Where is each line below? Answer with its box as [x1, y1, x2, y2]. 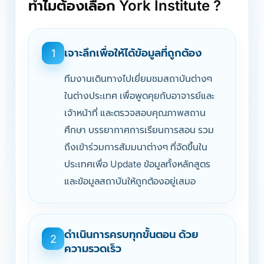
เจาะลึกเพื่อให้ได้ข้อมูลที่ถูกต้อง [64, 47, 202, 59]
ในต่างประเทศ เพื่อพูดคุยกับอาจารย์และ [64, 90, 214, 101]
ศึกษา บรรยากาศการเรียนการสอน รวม [64, 124, 214, 136]
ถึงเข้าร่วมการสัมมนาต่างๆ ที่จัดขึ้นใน [64, 141, 207, 153]
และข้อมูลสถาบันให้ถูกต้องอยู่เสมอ [64, 176, 196, 187]
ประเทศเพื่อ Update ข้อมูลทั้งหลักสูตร [64, 159, 210, 170]
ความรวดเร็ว [64, 242, 121, 255]
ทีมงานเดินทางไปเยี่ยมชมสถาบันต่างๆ [64, 73, 212, 84]
